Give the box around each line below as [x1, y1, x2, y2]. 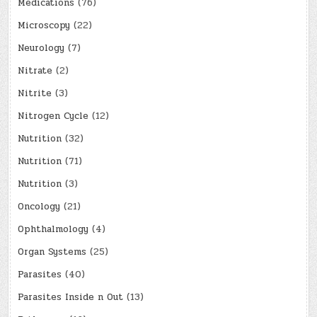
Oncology [18, 200, 61, 214]
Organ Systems [18, 245, 87, 260]
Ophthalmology [18, 222, 89, 237]
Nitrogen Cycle [18, 109, 89, 124]
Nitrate [18, 64, 53, 79]
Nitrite [18, 86, 52, 101]
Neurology [18, 41, 65, 56]
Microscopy [18, 18, 71, 33]
